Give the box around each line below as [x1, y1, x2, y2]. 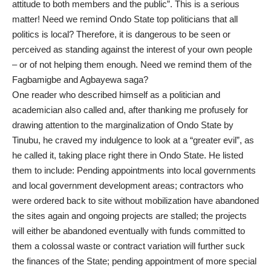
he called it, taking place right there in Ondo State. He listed [12, 150, 243, 161]
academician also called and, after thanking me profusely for [12, 105, 248, 116]
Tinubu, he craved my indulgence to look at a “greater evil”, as [12, 135, 254, 146]
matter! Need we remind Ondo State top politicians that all [12, 14, 238, 25]
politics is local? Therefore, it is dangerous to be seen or [12, 29, 230, 40]
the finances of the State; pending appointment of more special [12, 256, 256, 267]
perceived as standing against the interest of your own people [12, 44, 252, 55]
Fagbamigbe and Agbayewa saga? [12, 74, 148, 85]
